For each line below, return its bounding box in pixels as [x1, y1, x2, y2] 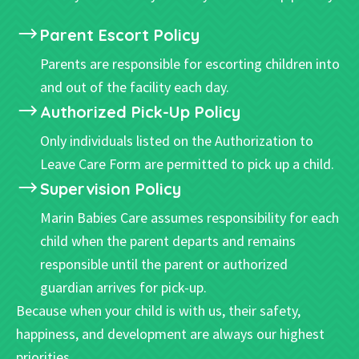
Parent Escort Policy [40, 24, 200, 45]
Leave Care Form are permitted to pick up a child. [40, 154, 334, 173]
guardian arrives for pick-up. [40, 277, 207, 296]
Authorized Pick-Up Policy [40, 101, 240, 122]
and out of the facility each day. [40, 77, 229, 96]
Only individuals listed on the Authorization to [40, 131, 313, 150]
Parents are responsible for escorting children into [40, 54, 340, 73]
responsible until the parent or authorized [40, 254, 288, 273]
